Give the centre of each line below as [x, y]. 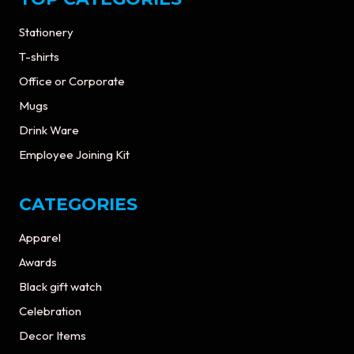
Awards [38, 262]
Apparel [40, 238]
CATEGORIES [78, 204]
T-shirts [39, 57]
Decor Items [53, 336]
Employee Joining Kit [74, 155]
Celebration [50, 311]
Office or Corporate [72, 81]
